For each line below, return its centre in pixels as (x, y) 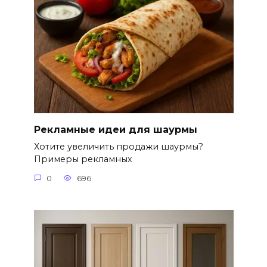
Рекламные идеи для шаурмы (115, 129)
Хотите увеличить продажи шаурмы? (118, 147)
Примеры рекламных (83, 159)
